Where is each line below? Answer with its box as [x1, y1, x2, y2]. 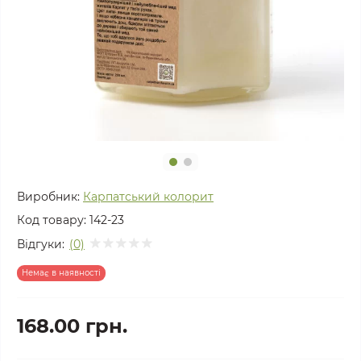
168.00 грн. [17, 314, 127, 338]
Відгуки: [17, 236, 64, 251]
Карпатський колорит [83, 189, 214, 204]
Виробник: [17, 189, 80, 204]
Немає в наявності [22, 268, 101, 278]
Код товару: [17, 213, 86, 227]
